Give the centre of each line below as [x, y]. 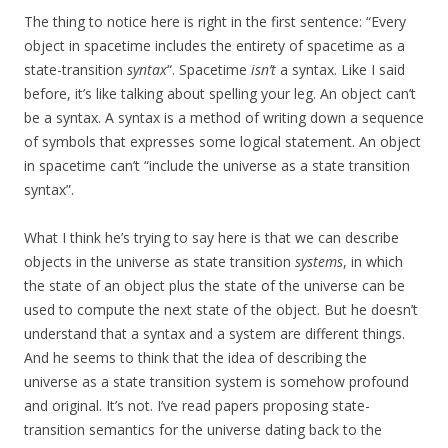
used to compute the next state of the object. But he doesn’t [221, 310]
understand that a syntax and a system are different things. [214, 334]
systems [319, 262]
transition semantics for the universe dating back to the [203, 430]
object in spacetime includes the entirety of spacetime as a [214, 46]
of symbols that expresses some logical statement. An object [222, 142]
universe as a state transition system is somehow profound [216, 382]
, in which [373, 262]
